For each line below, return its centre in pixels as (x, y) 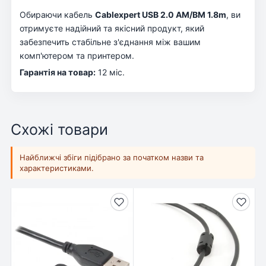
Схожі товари (59, 129)
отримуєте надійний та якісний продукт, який (112, 28)
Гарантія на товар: (58, 72)
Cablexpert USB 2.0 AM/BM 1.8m (161, 14)
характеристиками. (57, 168)
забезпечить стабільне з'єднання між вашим (110, 42)
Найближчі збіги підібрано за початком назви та (112, 158)
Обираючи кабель (57, 14)
